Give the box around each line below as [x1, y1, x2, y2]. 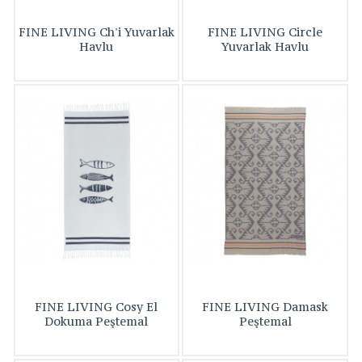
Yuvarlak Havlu [221, 39, 309, 55]
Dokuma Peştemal [44, 314, 149, 330]
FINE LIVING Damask [202, 299, 329, 315]
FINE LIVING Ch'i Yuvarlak [18, 24, 175, 40]
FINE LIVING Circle [208, 24, 323, 40]
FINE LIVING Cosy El [35, 299, 158, 315]
